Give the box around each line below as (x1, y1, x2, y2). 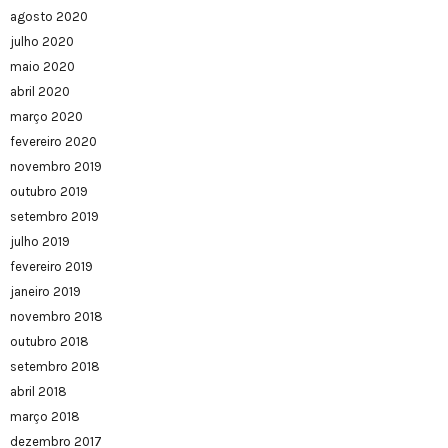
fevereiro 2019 (10, 259, 93, 275)
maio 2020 (10, 59, 75, 75)
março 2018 (10, 409, 80, 425)
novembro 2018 (10, 309, 103, 325)
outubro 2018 (10, 334, 89, 350)
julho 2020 (10, 34, 74, 50)
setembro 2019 (10, 209, 99, 225)
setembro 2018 (10, 359, 100, 375)
